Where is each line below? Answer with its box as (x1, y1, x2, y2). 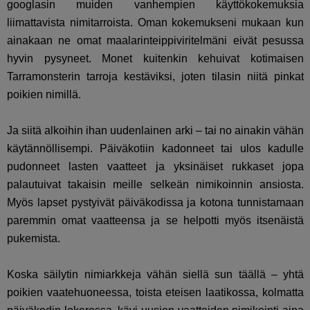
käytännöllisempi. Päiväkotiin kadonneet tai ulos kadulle (7, 142, 304, 154)
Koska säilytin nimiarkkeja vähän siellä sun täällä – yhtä (7, 268, 304, 280)
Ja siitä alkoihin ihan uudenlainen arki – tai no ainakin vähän (7, 124, 304, 136)
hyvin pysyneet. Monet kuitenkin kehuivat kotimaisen (7, 52, 304, 64)
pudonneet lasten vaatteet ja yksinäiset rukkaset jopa (7, 160, 304, 172)
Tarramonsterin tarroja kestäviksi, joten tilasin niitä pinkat (7, 70, 304, 82)
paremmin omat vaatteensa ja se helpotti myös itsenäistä (7, 214, 304, 226)
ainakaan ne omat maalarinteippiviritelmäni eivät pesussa (7, 34, 304, 46)
